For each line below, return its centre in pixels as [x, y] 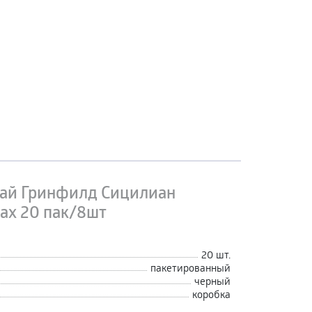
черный [212, 280]
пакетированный [190, 267]
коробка [211, 294]
